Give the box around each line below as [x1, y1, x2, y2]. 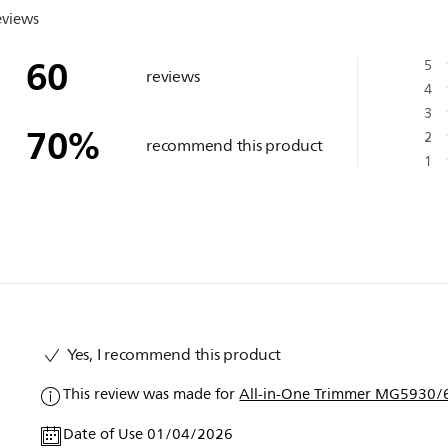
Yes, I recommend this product [63, 341, 281, 368]
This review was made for [63, 381, 240, 407]
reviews [146, 64, 200, 91]
